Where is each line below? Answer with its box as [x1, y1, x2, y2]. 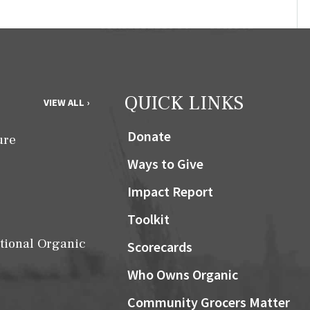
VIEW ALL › [43, 96, 89, 109]
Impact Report [127, 183, 213, 201]
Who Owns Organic [127, 266, 238, 284]
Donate [127, 127, 171, 145]
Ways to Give [127, 155, 203, 173]
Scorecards [127, 238, 192, 256]
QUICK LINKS [123, 90, 244, 117]
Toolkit [127, 210, 170, 228]
